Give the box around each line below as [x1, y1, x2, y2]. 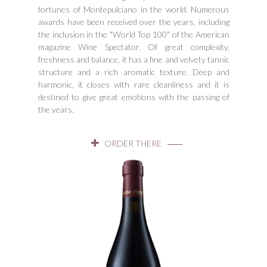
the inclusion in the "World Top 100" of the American [38, 29, 229, 40]
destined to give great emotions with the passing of [38, 92, 229, 103]
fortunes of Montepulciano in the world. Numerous [38, 4, 229, 15]
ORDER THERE [104, 138, 162, 149]
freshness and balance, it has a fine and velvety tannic [38, 54, 229, 65]
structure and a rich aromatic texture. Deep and [38, 67, 229, 77]
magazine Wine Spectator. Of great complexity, [38, 42, 229, 52]
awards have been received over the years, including [38, 17, 229, 27]
